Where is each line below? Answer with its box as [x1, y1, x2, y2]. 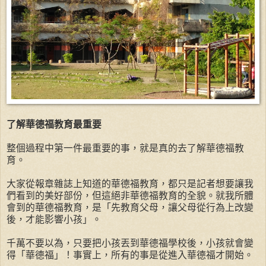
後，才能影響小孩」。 [7, 214, 102, 225]
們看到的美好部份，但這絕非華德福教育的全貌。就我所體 [7, 191, 254, 201]
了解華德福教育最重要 [7, 119, 102, 130]
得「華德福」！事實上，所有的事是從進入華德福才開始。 [7, 250, 254, 261]
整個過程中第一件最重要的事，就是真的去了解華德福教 [7, 143, 244, 154]
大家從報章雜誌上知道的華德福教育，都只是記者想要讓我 [7, 179, 254, 189]
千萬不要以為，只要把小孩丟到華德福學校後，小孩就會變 [7, 238, 254, 249]
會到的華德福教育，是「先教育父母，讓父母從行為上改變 [7, 202, 254, 213]
